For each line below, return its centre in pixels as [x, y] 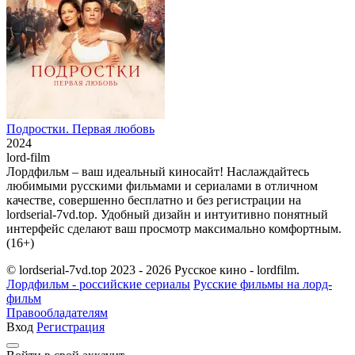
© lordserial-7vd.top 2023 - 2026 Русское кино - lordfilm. [153, 270]
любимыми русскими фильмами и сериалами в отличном [162, 186]
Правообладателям [57, 313]
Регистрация [71, 327]
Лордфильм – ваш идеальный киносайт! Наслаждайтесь [158, 172]
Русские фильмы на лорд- [263, 284]
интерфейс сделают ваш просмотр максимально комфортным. [174, 229]
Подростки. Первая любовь [80, 129]
